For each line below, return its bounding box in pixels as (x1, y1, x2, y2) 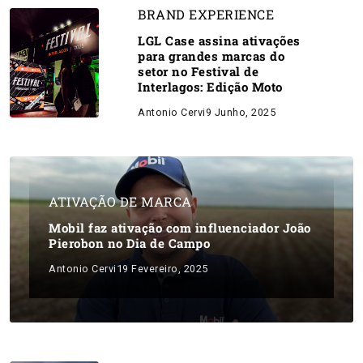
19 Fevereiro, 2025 (116, 263, 208, 275)
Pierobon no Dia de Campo (49, 235, 210, 251)
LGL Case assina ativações (138, 32, 301, 49)
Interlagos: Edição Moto (138, 79, 283, 95)
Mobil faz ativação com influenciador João (49, 220, 311, 236)
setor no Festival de (138, 63, 258, 79)
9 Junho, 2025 (205, 106, 275, 118)
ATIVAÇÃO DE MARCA (49, 193, 192, 210)
